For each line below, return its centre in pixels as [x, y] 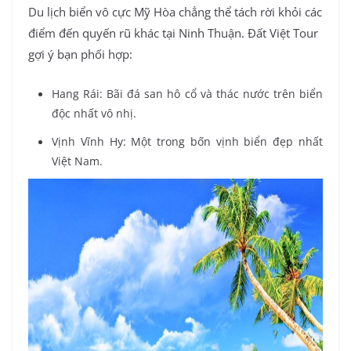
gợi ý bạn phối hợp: [80, 54]
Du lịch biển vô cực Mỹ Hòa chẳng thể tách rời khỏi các [175, 12]
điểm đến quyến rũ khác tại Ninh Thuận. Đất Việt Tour [173, 33]
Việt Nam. [77, 161]
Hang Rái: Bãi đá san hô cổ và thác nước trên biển [187, 93]
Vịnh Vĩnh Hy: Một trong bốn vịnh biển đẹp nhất [187, 141]
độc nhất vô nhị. [94, 113]
